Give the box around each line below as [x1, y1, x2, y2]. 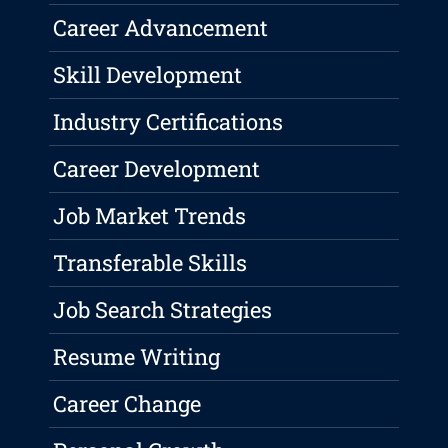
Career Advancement [53, 13, 269, 43]
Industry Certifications [53, 107, 284, 137]
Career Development [53, 154, 261, 184]
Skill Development [53, 60, 243, 90]
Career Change [53, 389, 202, 419]
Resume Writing [53, 342, 221, 372]
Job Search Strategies [53, 295, 273, 325]
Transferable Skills [53, 248, 248, 278]
